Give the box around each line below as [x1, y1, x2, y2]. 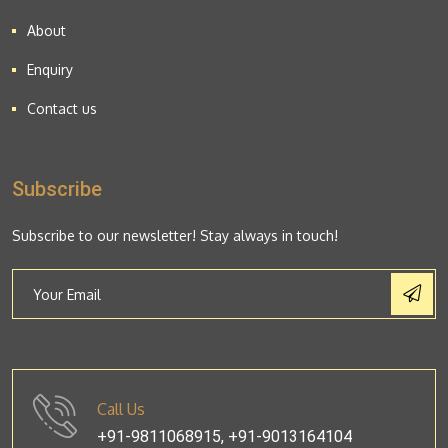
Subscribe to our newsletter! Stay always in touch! [12, 227, 338, 244]
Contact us [27, 100, 97, 117]
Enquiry [27, 61, 73, 78]
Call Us [97, 399, 145, 419]
